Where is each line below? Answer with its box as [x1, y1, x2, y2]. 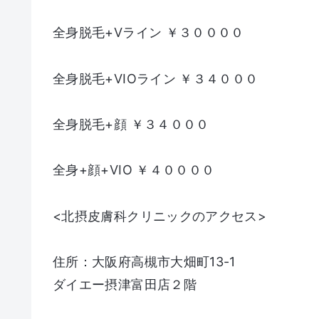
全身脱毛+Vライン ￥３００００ [53, 25, 244, 41]
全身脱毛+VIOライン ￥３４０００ [53, 70, 258, 86]
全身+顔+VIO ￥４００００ [53, 162, 215, 178]
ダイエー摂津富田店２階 [53, 277, 197, 293]
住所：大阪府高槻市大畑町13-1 [53, 254, 236, 270]
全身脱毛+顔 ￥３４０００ [53, 117, 209, 132]
